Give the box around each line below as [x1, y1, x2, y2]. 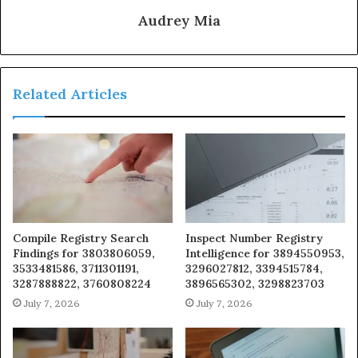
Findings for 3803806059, [13, 246, 155, 261]
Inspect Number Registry [185, 231, 323, 246]
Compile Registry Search [13, 231, 149, 246]
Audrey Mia [137, 10, 221, 30]
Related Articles [13, 84, 127, 103]
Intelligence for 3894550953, [185, 246, 344, 261]
